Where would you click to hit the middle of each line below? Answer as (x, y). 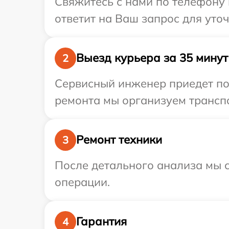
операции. (82, 182)
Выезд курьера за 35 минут (152, 58)
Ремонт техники (119, 140)
